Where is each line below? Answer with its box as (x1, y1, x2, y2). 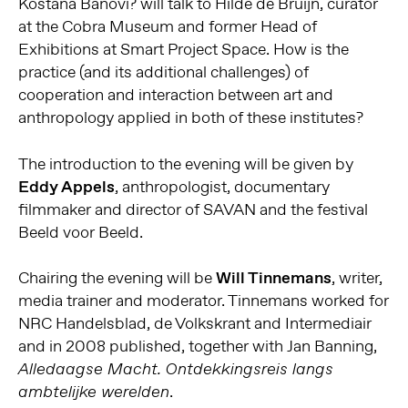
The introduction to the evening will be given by (17, 152, 353, 175)
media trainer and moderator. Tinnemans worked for (17, 289, 389, 311)
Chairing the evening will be (17, 266, 216, 289)
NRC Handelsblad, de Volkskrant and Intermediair (17, 311, 372, 334)
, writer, (331, 266, 382, 289)
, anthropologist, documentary (114, 175, 330, 198)
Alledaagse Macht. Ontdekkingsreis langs (17, 358, 333, 380)
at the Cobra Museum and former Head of (17, 15, 317, 38)
